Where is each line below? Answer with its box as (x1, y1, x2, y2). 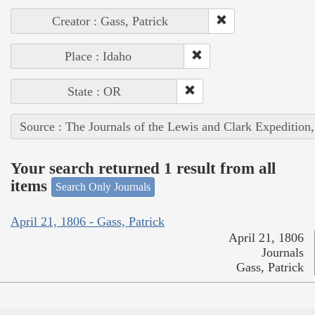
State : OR (67, 84, 121, 99)
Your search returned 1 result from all (11, 159, 276, 177)
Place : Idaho (64, 49, 131, 64)
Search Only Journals (56, 181, 150, 193)
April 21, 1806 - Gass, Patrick (11, 214, 165, 229)
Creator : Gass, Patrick (52, 14, 168, 29)
